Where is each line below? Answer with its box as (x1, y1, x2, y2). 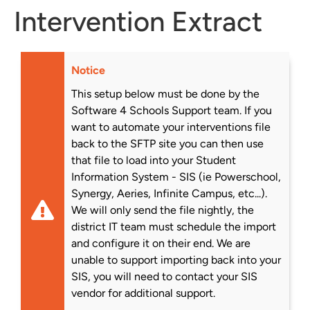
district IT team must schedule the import (71, 219, 276, 233)
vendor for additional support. (71, 286, 218, 300)
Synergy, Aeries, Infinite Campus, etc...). (71, 186, 267, 200)
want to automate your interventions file (71, 120, 271, 134)
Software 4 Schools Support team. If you (71, 103, 272, 117)
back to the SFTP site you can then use (71, 136, 264, 150)
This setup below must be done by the (71, 86, 259, 100)
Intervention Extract (14, 4, 262, 38)
